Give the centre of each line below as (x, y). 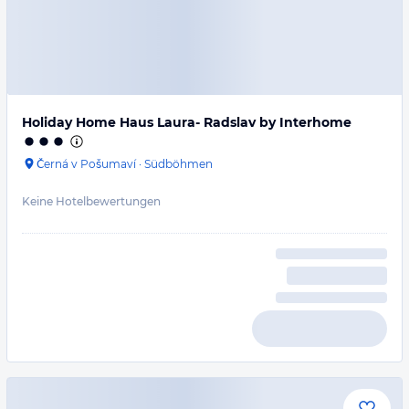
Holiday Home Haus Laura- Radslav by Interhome (187, 122)
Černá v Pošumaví (86, 164)
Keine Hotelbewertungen (91, 201)
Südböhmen (178, 164)
